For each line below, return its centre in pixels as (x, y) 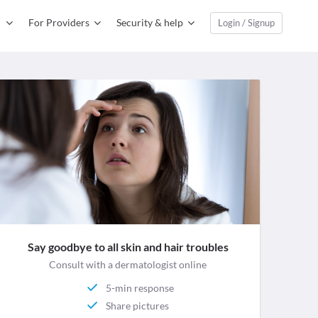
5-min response (140, 287)
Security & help (150, 22)
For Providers (59, 22)
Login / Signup (246, 23)
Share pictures (138, 305)
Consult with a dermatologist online (128, 265)
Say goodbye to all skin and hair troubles (128, 247)
